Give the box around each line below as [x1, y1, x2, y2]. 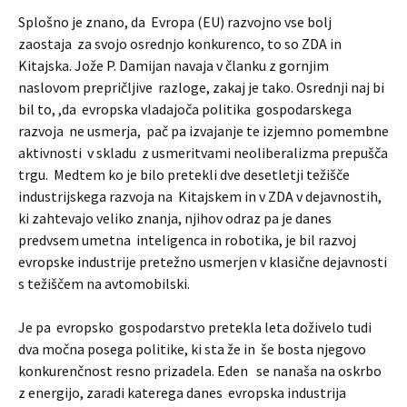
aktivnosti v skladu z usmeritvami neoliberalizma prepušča [18, 144, 388, 162]
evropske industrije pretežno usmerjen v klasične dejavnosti [18, 253, 387, 271]
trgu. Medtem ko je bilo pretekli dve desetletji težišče [18, 165, 350, 184]
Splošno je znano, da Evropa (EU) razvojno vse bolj [18, 13, 332, 31]
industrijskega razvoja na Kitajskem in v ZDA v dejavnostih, [18, 187, 382, 205]
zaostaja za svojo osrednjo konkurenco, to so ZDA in [18, 35, 342, 53]
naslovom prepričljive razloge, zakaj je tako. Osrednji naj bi [18, 78, 384, 96]
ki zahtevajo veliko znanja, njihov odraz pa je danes [18, 209, 332, 227]
